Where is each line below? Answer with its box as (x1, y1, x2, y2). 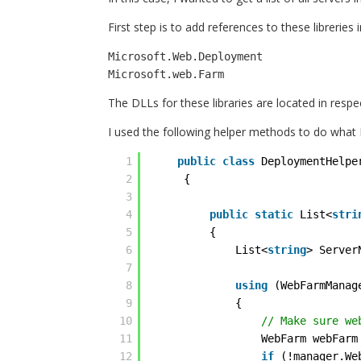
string (268, 243, 307, 256)
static (255, 208, 294, 221)
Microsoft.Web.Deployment (108, 50, 263, 63)
